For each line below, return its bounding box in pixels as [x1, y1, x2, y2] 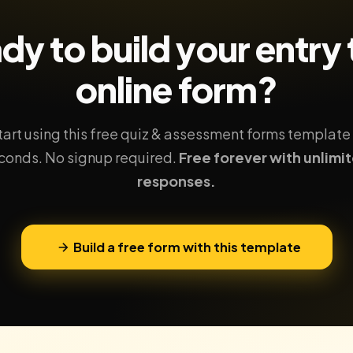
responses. [137, 172, 216, 190]
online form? [75, 67, 278, 111]
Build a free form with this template [72, 239, 301, 255]
